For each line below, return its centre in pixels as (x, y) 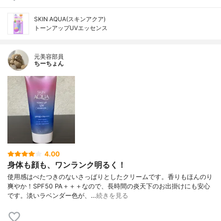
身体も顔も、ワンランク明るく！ (67, 165)
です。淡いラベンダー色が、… (52, 196)
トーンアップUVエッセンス (71, 28)
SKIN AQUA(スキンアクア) (70, 19)
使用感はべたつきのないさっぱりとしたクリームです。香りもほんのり (110, 177)
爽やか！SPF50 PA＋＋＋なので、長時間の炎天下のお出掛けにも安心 (109, 186)
